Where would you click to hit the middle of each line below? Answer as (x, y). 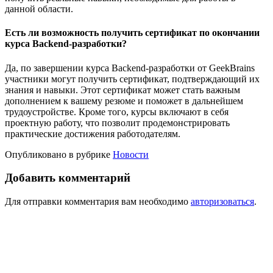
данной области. (39, 9)
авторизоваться (222, 201)
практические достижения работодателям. (93, 133)
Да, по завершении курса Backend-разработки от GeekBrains (130, 68)
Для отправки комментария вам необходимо (98, 201)
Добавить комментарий (68, 178)
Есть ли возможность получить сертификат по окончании (132, 33)
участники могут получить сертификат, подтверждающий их (132, 79)
